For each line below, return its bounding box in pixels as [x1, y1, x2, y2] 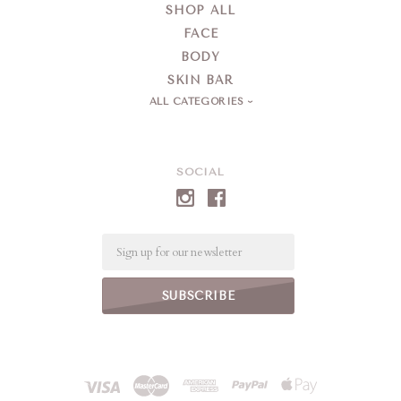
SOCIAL [176, 166, 225, 179]
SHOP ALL [166, 4, 235, 18]
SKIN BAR [166, 73, 235, 88]
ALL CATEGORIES [149, 96, 248, 108]
